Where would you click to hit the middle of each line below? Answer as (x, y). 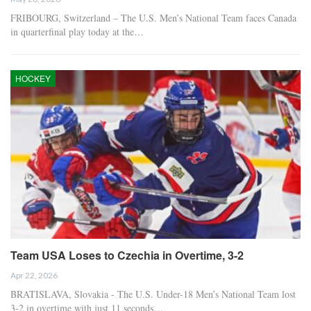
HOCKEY (33, 78)
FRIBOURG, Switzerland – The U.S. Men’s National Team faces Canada (153, 18)
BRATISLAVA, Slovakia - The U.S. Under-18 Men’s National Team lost (153, 294)
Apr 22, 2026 (34, 275)
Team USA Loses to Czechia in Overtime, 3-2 (127, 255)
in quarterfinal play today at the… (77, 32)
